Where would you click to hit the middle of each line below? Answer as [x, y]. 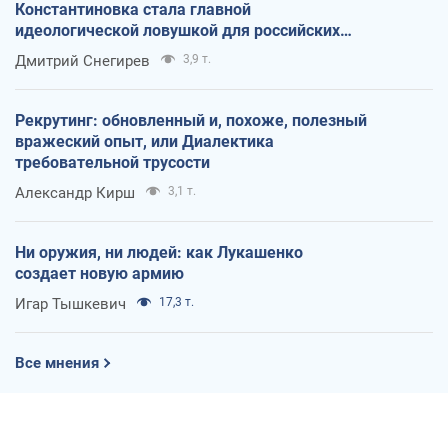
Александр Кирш [75, 193]
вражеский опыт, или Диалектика [144, 142]
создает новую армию [99, 274]
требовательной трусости [112, 163]
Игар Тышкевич [70, 304]
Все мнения [57, 363]
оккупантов [59, 52]
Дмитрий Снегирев [82, 61]
